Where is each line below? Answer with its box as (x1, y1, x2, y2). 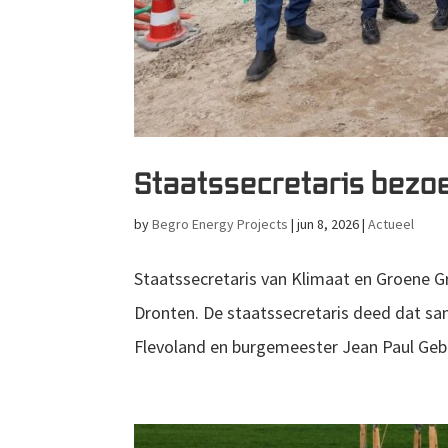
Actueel (368, 215, 415, 234)
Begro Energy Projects (152, 215, 289, 234)
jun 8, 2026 (297, 215, 360, 234)
